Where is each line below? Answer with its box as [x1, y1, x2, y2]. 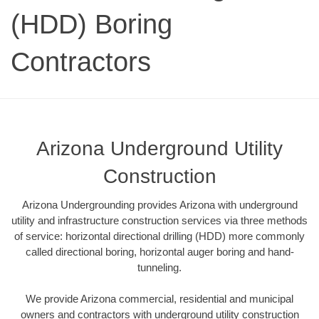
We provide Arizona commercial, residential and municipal [26, 293, 293, 305]
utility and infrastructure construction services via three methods [11, 214, 308, 226]
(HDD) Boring [11, 9, 172, 39]
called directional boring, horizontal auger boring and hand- [25, 245, 294, 258]
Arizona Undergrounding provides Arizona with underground [21, 198, 298, 211]
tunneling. [137, 261, 182, 273]
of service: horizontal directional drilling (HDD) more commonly [14, 229, 305, 242]
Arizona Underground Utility [36, 137, 283, 159]
